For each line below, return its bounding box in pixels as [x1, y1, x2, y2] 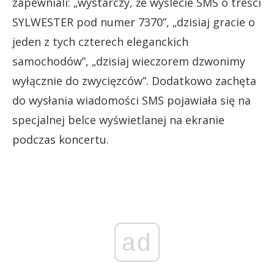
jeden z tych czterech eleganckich [12, 34, 188, 49]
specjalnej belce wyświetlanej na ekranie [12, 113, 224, 127]
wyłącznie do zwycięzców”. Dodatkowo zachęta [12, 73, 256, 88]
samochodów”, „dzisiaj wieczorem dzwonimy [12, 54, 245, 68]
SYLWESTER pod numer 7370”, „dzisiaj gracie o [12, 15, 255, 29]
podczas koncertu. [12, 132, 109, 147]
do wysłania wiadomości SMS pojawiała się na [12, 93, 251, 108]
